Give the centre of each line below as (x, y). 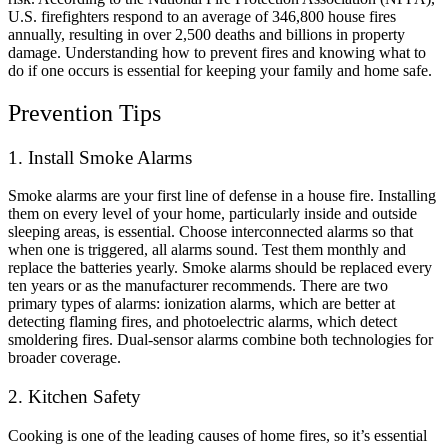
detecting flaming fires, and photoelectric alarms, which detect (202, 322)
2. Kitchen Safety (74, 397)
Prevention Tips (84, 112)
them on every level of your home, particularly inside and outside (212, 214)
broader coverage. (64, 358)
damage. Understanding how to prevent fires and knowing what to (217, 52)
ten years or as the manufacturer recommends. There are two (198, 286)
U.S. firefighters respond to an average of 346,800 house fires (202, 16)
